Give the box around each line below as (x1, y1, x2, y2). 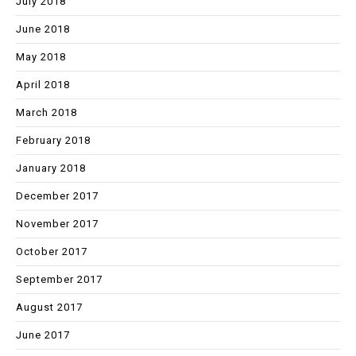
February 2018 (16, 134, 91, 147)
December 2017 (16, 190, 99, 203)
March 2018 (16, 106, 77, 119)
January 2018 (16, 162, 86, 175)
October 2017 (16, 246, 87, 258)
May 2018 (16, 51, 66, 64)
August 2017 (16, 301, 83, 314)
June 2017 (16, 329, 70, 342)
